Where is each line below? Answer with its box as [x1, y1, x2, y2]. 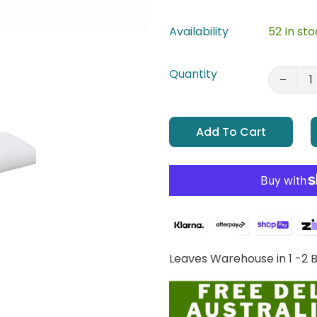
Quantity [169, 66, 217, 83]
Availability [169, 23, 229, 40]
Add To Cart [196, 124, 266, 141]
